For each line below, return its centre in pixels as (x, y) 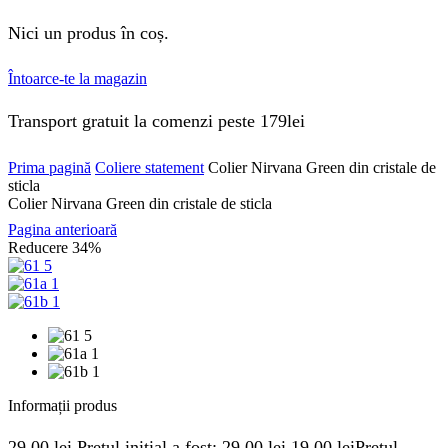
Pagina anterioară (62, 229)
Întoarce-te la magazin (77, 79)
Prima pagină (49, 167)
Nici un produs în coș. (88, 32)
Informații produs (62, 405)
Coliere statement (149, 167)
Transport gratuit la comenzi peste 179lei (156, 120)
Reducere (40, 247)
